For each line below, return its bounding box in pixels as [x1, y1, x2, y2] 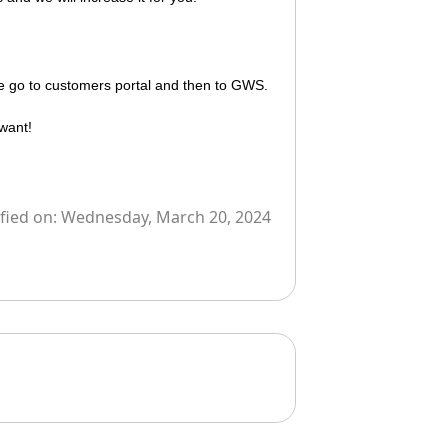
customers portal [45, 76, 151, 93]
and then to [151, 76, 231, 93]
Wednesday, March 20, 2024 [61, 205, 271, 228]
